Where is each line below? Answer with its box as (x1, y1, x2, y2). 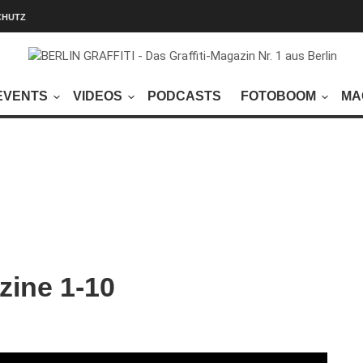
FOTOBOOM (240, 89, 316, 103)
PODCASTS (147, 89, 221, 103)
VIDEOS (72, 89, 122, 103)
